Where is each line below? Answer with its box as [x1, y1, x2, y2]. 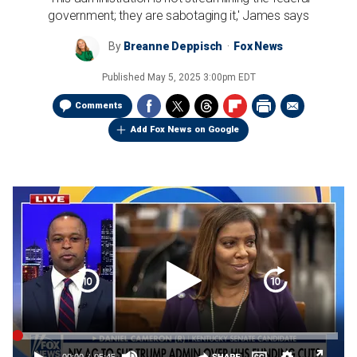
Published [101, 72, 147, 83]
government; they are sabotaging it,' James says [48, 8, 309, 23]
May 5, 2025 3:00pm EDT [147, 72, 256, 83]
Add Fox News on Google [131, 124, 239, 135]
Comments [75, 100, 123, 111]
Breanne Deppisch [124, 40, 222, 53]
